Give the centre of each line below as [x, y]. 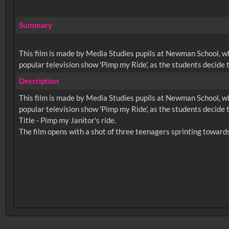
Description [39, 81]
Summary [35, 25]
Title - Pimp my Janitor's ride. [67, 120]
